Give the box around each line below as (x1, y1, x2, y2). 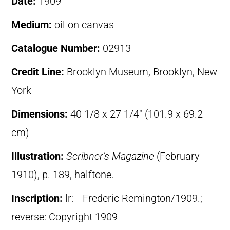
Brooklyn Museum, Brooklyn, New (67, 66, 217, 78)
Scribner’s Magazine (66, 150, 154, 162)
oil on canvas (54, 18, 114, 31)
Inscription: (11, 192, 65, 204)
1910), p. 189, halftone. (11, 168, 114, 181)
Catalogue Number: (11, 42, 103, 54)
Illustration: (11, 150, 66, 162)
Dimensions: (11, 108, 70, 120)
